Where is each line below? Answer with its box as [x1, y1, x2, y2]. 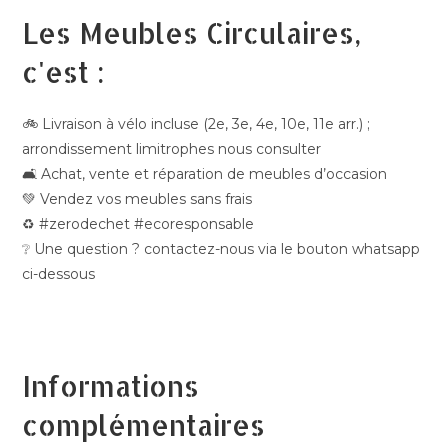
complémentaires [22, 407, 266, 444]
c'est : [22, 54, 106, 91]
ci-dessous [22, 265, 96, 284]
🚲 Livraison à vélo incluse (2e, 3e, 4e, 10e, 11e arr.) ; [22, 115, 371, 134]
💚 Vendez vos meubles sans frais [22, 190, 253, 209]
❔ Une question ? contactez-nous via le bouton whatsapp [22, 240, 421, 259]
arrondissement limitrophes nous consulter [22, 140, 322, 159]
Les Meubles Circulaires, [22, 15, 362, 52]
